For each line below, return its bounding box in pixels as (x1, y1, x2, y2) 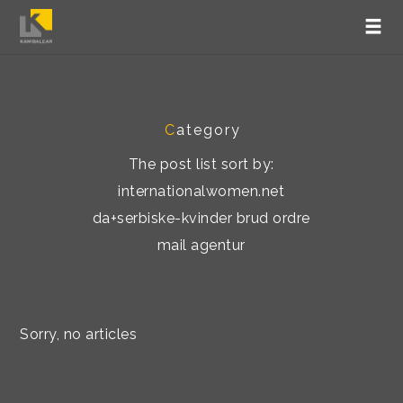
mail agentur (157, 237, 246, 254)
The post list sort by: (128, 156, 274, 173)
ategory (175, 121, 241, 139)
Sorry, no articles (20, 326, 138, 343)
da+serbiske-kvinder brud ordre (92, 210, 310, 227)
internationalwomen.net (118, 183, 285, 200)
